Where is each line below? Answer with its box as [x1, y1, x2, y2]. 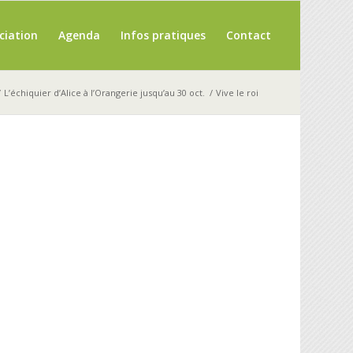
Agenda [58, 28, 100, 43]
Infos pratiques [120, 28, 206, 43]
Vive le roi [215, 87, 258, 98]
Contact [225, 28, 271, 43]
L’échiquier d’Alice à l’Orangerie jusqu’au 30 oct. [3, 87, 205, 98]
